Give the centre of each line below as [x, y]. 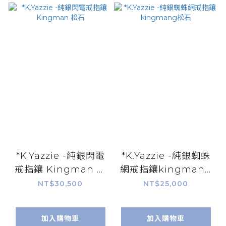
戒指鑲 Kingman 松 [60, 169]
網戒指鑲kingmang [166, 169]
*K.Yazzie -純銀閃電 [60, 156]
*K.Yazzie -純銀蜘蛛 [166, 156]
